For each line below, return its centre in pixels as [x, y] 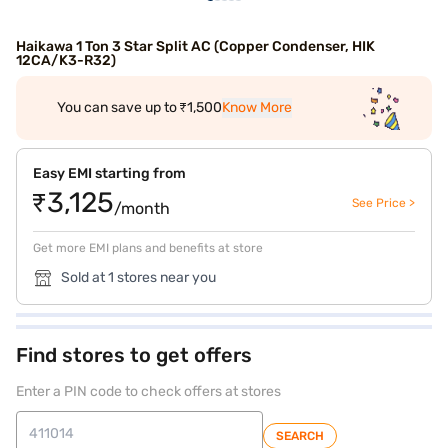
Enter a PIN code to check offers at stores [148, 391]
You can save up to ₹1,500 [139, 107]
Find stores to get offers [134, 355]
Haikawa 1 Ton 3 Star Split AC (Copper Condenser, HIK [195, 46]
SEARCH [300, 436]
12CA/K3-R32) [66, 60]
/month [142, 208]
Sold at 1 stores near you [138, 277]
